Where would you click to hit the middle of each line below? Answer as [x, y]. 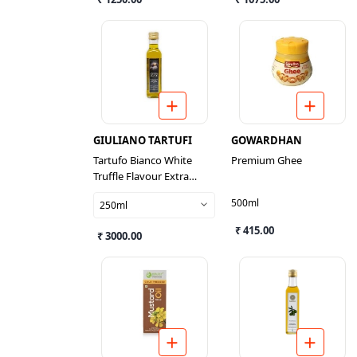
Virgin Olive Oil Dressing [150, 192]
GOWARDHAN [267, 140]
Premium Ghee [267, 160]
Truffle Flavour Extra [141, 176]
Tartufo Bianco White [143, 160]
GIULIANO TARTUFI [143, 140]
